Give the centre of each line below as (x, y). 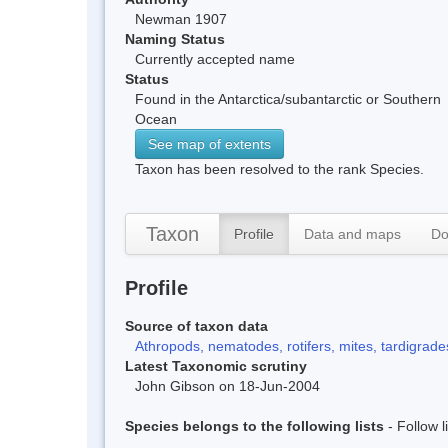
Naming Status (175, 38)
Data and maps (352, 233)
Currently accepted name (215, 58)
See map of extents (209, 143)
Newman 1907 (181, 18)
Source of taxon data (196, 325)
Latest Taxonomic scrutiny (216, 365)
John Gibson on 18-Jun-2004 (227, 385)
